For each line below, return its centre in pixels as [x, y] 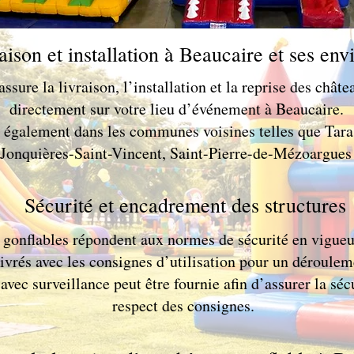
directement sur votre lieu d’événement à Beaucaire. [176, 109]
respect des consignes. [183, 305]
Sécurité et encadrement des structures [185, 205]
